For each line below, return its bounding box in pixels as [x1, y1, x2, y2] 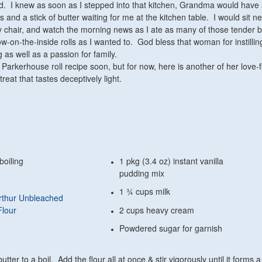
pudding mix [119, 167, 165, 179]
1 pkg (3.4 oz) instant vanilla [119, 154, 224, 167]
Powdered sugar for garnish [119, 222, 223, 235]
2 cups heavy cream [119, 204, 195, 216]
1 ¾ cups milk [119, 185, 173, 198]
